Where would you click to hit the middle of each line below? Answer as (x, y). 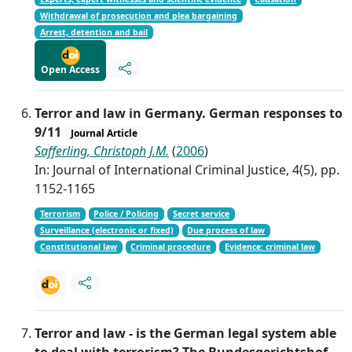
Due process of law (226, 231)
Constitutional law (78, 247)
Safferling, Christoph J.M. (102, 151)
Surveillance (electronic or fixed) (106, 231)
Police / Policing (126, 214)
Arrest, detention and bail (93, 32)
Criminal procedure (171, 247)
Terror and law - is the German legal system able (185, 333)
